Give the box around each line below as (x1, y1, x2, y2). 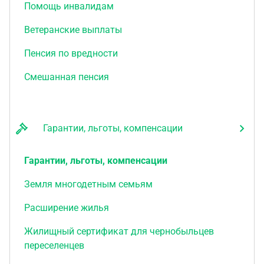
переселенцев (24, 240, 84, 251)
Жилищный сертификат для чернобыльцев (24, 226, 214, 237)
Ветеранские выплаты (24, 24, 122, 35)
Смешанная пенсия (24, 71, 109, 82)
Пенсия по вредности (24, 48, 118, 59)
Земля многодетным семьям (24, 179, 153, 190)
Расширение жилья (24, 202, 109, 213)
